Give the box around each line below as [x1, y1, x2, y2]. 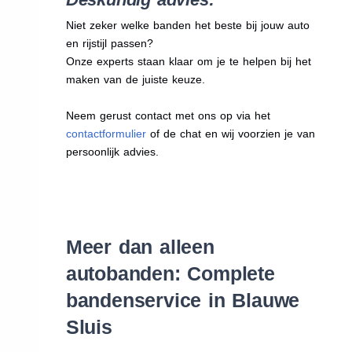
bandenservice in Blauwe [65, 289, 300, 312]
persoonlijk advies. [65, 145, 159, 159]
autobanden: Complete [65, 262, 275, 285]
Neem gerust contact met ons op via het [65, 109, 270, 123]
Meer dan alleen [65, 236, 214, 258]
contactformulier [65, 127, 146, 141]
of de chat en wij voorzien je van [145, 127, 315, 141]
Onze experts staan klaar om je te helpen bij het [65, 55, 311, 68]
